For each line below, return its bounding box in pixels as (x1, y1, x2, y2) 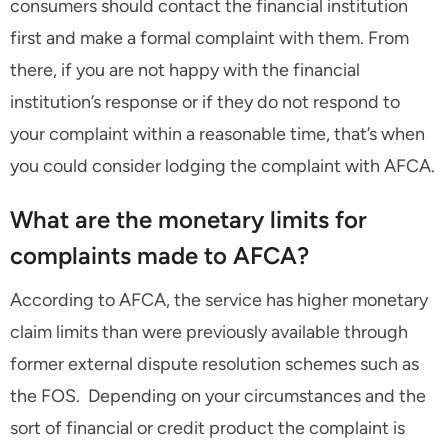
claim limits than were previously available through (10, 321, 408, 344)
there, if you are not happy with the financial (10, 59, 360, 82)
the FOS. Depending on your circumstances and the (10, 385, 426, 408)
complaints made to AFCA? (10, 241, 309, 271)
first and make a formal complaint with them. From (10, 27, 409, 50)
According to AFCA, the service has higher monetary (10, 289, 428, 312)
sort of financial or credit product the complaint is (10, 417, 405, 440)
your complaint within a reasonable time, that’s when (10, 123, 425, 146)
